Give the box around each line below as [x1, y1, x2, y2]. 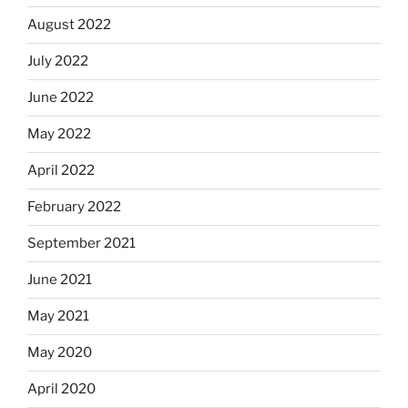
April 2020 [27, 381, 96, 398]
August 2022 [27, 16, 111, 34]
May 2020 [27, 344, 92, 362]
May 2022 [27, 126, 91, 143]
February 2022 [27, 199, 121, 216]
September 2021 [27, 235, 136, 252]
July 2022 [27, 53, 88, 70]
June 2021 [27, 271, 92, 289]
